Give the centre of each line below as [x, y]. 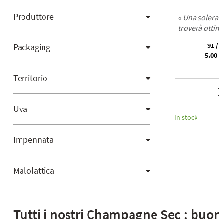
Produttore [33, 16]
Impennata [33, 140]
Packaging [32, 47]
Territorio [30, 78]
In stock [186, 117]
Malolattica [34, 170]
